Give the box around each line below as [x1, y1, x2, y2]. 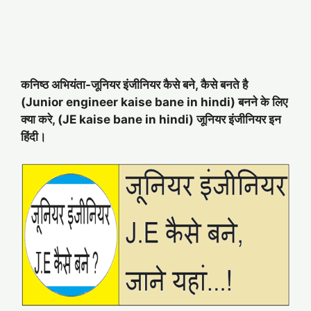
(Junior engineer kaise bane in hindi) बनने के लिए [21, 94, 287, 109]
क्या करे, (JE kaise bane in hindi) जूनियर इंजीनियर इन [21, 112, 281, 126]
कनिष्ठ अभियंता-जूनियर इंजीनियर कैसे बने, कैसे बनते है [21, 77, 248, 92]
